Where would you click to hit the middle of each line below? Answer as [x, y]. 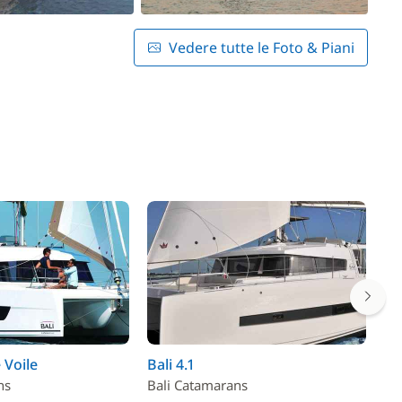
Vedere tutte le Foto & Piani [262, 48]
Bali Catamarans [197, 385]
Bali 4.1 [170, 364]
